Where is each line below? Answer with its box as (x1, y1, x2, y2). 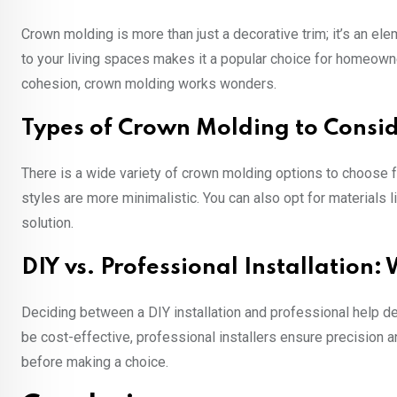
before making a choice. (21, 354, 168, 370)
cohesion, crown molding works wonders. (21, 75, 276, 92)
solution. (21, 214, 74, 231)
